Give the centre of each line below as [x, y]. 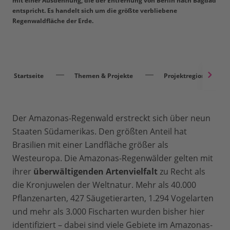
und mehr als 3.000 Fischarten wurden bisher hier [109, 212]
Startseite [29, 76]
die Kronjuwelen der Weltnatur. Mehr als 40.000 [104, 185]
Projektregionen [188, 76]
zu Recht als [181, 172]
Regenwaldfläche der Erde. [53, 21]
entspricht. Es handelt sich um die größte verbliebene [95, 11]
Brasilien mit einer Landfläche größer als [90, 145]
